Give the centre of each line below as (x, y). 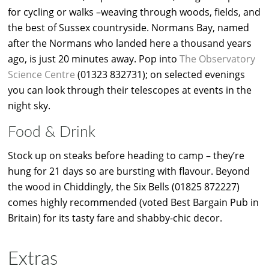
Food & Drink (52, 133)
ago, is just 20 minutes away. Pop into (94, 59)
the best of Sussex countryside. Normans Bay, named (128, 28)
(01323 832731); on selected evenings (160, 75)
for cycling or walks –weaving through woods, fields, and (134, 12)
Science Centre (41, 75)
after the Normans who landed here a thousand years (130, 44)
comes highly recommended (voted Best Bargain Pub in (133, 202)
